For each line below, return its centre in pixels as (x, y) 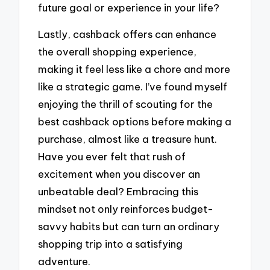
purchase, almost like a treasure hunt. (128, 139)
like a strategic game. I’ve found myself (133, 87)
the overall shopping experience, (118, 52)
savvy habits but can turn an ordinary (129, 227)
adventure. (64, 262)
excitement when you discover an (119, 174)
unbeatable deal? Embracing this (118, 192)
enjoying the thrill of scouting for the (126, 104)
